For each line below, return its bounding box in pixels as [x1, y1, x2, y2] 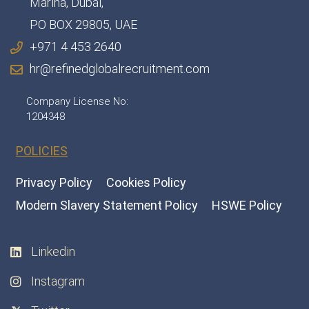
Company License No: [26, 95, 128, 108]
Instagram [31, 274, 85, 289]
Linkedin [31, 244, 75, 259]
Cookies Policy [106, 175, 186, 190]
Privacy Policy [16, 175, 92, 190]
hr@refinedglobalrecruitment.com [29, 61, 210, 77]
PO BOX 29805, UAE [29, 17, 137, 32]
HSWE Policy [212, 198, 282, 213]
